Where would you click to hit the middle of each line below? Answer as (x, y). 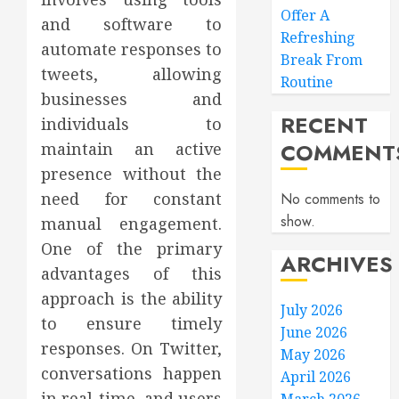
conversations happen (132, 373)
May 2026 (313, 354)
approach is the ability (132, 298)
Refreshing (318, 37)
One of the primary (132, 248)
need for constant (132, 199)
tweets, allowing (132, 74)
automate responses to (132, 49)
